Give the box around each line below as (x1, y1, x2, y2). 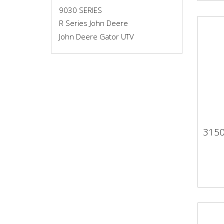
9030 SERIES (59, 4, 102, 15)
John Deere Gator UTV (59, 31, 134, 41)
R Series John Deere (59, 18, 128, 28)
